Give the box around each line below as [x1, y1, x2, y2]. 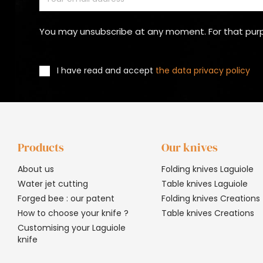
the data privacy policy [156, 65, 251, 77]
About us [18, 163, 54, 175]
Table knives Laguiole [161, 177, 248, 190]
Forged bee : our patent [18, 192, 114, 204]
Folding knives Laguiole [161, 163, 254, 175]
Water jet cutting [18, 177, 88, 190]
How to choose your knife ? [18, 207, 129, 219]
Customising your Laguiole [18, 221, 126, 234]
